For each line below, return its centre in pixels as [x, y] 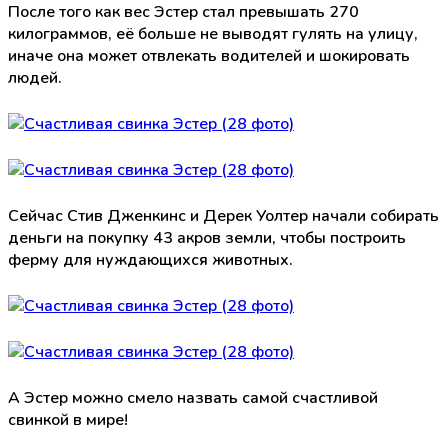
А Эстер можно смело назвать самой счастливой [193, 397]
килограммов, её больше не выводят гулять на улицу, [213, 33]
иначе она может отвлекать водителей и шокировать [209, 55]
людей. [35, 77]
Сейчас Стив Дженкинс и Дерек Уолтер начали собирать [223, 215]
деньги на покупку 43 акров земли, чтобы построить [207, 237]
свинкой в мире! [68, 419]
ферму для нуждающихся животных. [150, 259]
